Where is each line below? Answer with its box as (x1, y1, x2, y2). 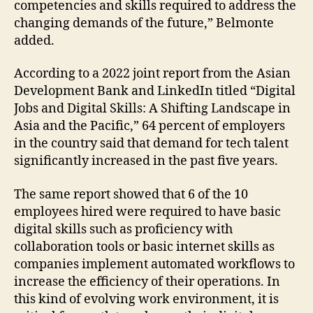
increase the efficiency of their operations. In (14, 273, 280, 290)
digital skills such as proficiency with (14, 221, 233, 238)
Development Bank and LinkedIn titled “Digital (14, 83, 296, 99)
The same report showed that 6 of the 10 (14, 186, 248, 203)
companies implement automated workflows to (14, 256, 295, 272)
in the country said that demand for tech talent (14, 136, 289, 152)
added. (14, 32, 54, 49)
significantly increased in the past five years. (14, 153, 284, 169)
